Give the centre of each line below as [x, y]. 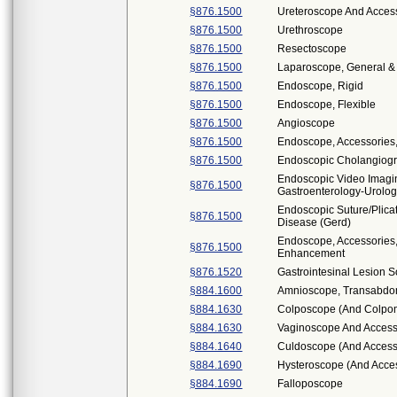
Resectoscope [312, 49]
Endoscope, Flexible [327, 105]
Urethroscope [311, 30]
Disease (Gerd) [315, 222]
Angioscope [307, 123]
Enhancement [311, 253]
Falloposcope [311, 384]
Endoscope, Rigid [321, 86]
